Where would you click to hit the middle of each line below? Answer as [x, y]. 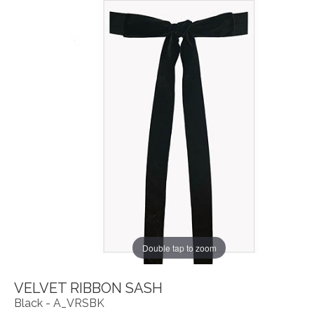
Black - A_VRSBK [59, 303]
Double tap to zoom [179, 247]
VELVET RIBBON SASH [88, 288]
